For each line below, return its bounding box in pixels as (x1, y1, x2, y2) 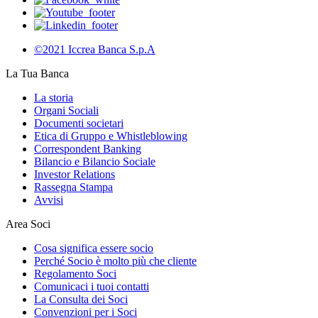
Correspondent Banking (34, 142, 141, 155)
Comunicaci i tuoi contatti (34, 280, 149, 292)
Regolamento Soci (34, 267, 116, 280)
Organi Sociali (34, 104, 99, 116)
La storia (34, 91, 73, 104)
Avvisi (34, 193, 63, 206)
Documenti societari (34, 116, 124, 129)
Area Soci (6, 217, 50, 230)
